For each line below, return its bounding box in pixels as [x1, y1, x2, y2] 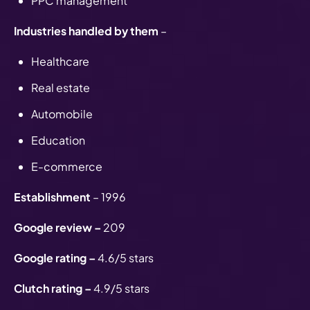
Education [31, 132, 85, 147]
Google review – [14, 219, 103, 235]
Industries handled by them [14, 23, 158, 38]
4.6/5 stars [98, 250, 156, 265]
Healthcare [31, 53, 91, 69]
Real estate [31, 80, 92, 95]
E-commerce [31, 158, 104, 174]
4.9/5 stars [93, 280, 149, 295]
